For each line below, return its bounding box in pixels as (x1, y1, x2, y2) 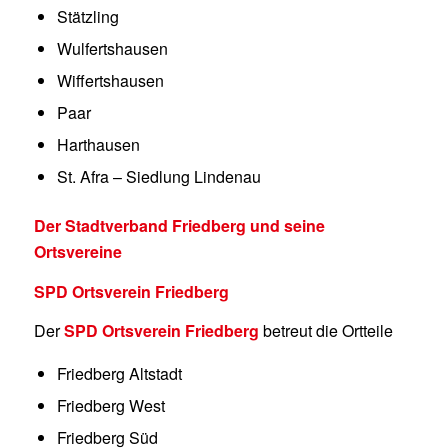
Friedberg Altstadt (56, 361, 182, 385)
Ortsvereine (33, 239, 122, 263)
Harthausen (56, 132, 140, 156)
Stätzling (56, 4, 119, 28)
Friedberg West (56, 393, 165, 417)
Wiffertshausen (56, 68, 164, 92)
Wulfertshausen (56, 36, 168, 60)
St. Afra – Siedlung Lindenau (56, 164, 261, 188)
